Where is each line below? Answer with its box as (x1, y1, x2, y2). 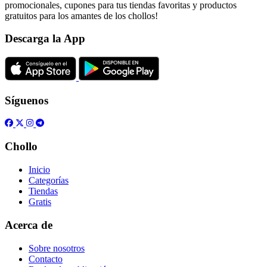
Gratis (29, 197, 51, 207)
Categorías (29, 175, 69, 186)
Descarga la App (5, 32, 85, 45)
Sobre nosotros (29, 243, 85, 253)
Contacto (29, 253, 63, 264)
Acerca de (5, 218, 52, 231)
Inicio (29, 164, 50, 175)
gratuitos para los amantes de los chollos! (5, 10, 158, 21)
